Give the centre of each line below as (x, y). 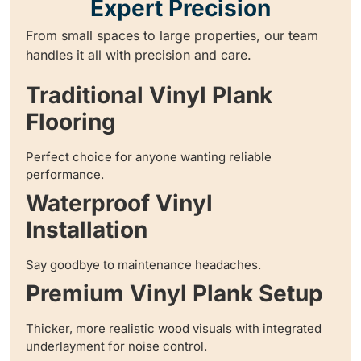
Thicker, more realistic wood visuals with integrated (174, 329)
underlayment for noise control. (116, 346)
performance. (65, 175)
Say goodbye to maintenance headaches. (143, 265)
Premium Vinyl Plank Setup (174, 294)
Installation (87, 230)
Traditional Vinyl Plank (149, 95)
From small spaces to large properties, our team (172, 35)
